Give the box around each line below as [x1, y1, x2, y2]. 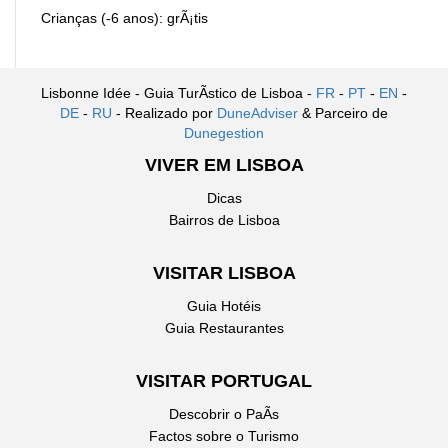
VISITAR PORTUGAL [136, 370, 312, 391]
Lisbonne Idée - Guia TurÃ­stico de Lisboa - [41, 84, 316, 101]
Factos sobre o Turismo [149, 427, 299, 444]
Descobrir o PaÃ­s [169, 405, 279, 422]
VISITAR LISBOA [152, 262, 296, 283]
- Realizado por [112, 104, 217, 121]
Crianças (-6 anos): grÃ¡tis [41, 9, 208, 26]
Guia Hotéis [187, 297, 261, 314]
